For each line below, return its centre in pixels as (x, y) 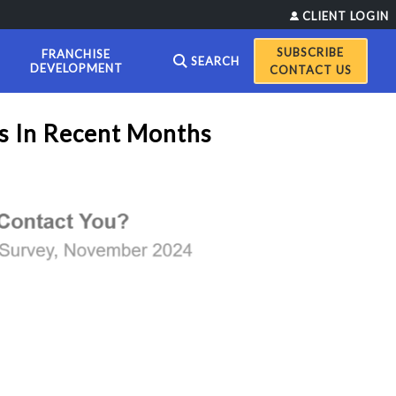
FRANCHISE (76, 54)
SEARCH (215, 61)
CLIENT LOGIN (346, 16)
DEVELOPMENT (76, 68)
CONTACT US (310, 70)
